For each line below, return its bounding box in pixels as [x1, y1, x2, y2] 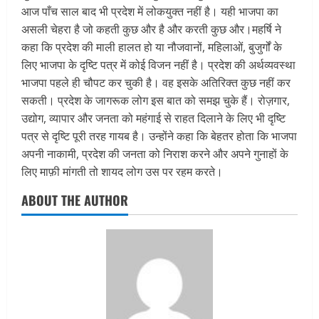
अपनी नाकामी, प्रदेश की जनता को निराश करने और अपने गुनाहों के [21, 146, 288, 162]
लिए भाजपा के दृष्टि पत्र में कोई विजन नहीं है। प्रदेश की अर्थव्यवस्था [21, 57, 296, 73]
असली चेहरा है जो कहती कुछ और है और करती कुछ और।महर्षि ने [21, 21, 281, 38]
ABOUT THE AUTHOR [21, 191, 128, 210]
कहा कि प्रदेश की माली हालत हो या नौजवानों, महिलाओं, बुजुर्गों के [21, 39, 282, 56]
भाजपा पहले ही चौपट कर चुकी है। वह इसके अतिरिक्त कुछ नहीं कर [21, 75, 291, 91]
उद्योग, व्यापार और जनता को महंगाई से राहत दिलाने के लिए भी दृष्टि [21, 110, 286, 127]
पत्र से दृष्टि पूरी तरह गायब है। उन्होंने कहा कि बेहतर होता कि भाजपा [21, 128, 297, 145]
